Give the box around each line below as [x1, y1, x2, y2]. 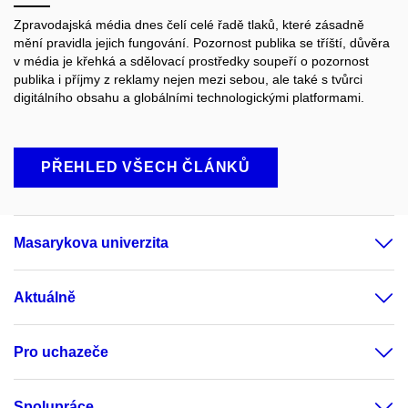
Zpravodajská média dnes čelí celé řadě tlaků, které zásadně [14, 17, 364, 33]
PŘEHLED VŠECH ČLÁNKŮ [41, 159, 250, 176]
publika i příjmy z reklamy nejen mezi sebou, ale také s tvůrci [14, 72, 362, 87]
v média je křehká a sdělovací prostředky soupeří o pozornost [14, 54, 369, 69]
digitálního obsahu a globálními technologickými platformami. [14, 90, 368, 106]
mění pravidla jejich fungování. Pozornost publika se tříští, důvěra [14, 36, 390, 51]
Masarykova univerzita [14, 235, 168, 251]
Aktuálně [14, 290, 76, 306]
